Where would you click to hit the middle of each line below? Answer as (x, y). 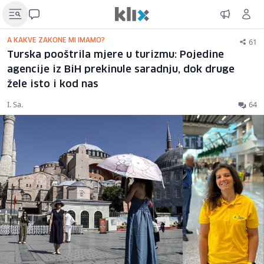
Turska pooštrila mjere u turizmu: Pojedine (115, 55)
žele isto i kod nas (53, 85)
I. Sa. (15, 104)
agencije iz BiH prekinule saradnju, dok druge (121, 70)
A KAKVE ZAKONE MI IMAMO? (56, 40)
